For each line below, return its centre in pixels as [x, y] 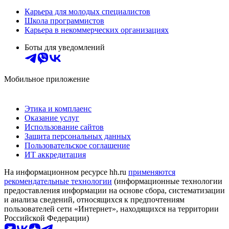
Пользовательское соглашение [77, 146]
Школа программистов [64, 21]
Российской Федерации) [47, 218]
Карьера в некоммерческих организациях [97, 30]
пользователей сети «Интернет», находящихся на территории [111, 209]
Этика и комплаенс [58, 109]
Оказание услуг [52, 118]
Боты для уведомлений [65, 48]
